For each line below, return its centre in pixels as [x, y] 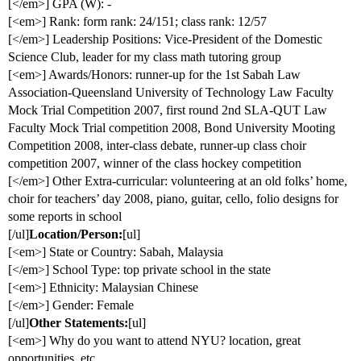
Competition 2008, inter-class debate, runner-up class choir [157, 146]
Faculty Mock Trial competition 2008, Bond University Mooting [172, 128]
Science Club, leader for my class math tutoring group [145, 57]
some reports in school [65, 217]
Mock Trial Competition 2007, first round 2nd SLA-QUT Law [168, 110]
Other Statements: [79, 323]
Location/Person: [76, 234]
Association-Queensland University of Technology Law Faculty [171, 93]
